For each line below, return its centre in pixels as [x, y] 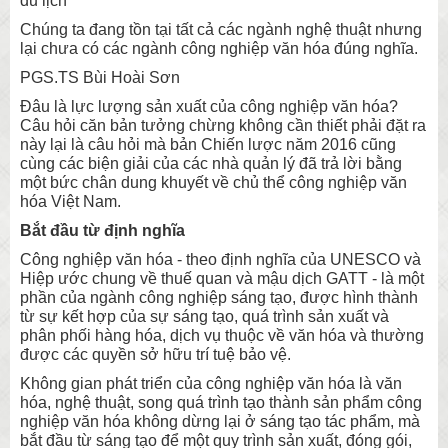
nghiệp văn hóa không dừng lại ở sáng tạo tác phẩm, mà [220, 421]
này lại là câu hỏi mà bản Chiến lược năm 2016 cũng [208, 144]
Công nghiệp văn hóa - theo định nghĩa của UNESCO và [220, 259]
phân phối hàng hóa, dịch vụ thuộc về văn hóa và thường [222, 335]
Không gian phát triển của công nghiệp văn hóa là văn [211, 383]
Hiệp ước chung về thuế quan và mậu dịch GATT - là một [222, 278]
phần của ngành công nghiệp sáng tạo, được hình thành [219, 297]
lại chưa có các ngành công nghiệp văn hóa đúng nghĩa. [219, 48]
